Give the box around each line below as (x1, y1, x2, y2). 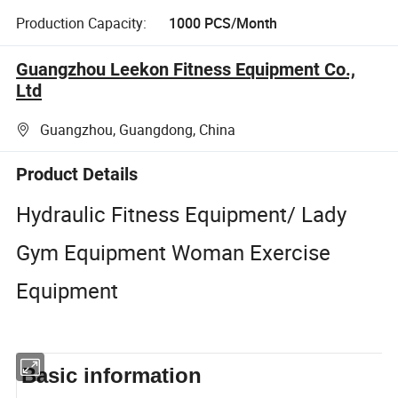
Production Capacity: (16, 12, 147, 33)
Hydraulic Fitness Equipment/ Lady (16, 199, 347, 228)
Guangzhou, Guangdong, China (40, 120, 236, 140)
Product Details (16, 163, 139, 186)
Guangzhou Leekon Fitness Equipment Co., (16, 58, 356, 80)
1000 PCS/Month (168, 12, 277, 33)
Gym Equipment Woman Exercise (16, 237, 331, 267)
